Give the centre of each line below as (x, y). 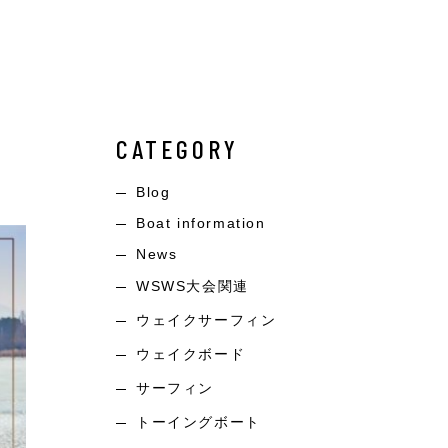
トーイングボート (198, 422)
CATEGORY (177, 148)
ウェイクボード (191, 354)
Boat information (201, 223)
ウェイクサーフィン (206, 320)
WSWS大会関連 (192, 286)
